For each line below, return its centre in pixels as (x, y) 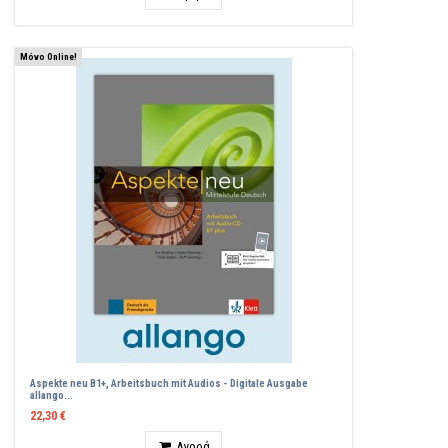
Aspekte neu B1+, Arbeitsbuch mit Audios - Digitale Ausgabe (169, 384)
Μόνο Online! (48, 56)
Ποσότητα (171, 438)
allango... (52, 396)
